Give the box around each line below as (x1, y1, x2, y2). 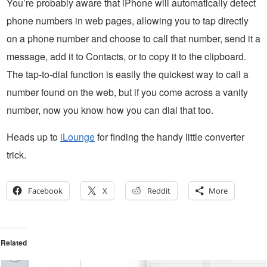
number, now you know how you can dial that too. (7, 103, 213, 117)
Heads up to (7, 130, 60, 144)
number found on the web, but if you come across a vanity (7, 85, 248, 100)
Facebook (28, 185, 63, 197)
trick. (7, 148, 26, 162)
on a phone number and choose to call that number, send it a (7, 32, 260, 46)
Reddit (147, 185, 170, 197)
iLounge (60, 130, 95, 144)
